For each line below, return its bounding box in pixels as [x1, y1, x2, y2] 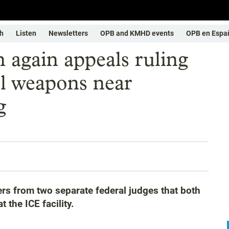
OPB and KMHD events [100, 29, 174, 37]
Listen [16, 29, 36, 37]
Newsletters [49, 29, 88, 37]
